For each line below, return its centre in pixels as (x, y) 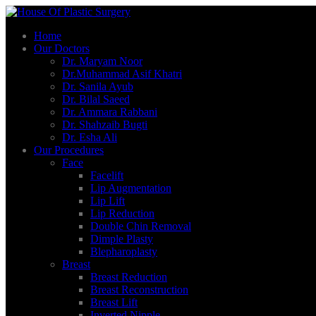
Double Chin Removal (141, 226)
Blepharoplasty (124, 251)
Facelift (107, 175)
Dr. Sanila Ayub (98, 86)
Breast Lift (114, 302)
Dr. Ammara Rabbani (110, 112)
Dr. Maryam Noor (102, 61)
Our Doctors (62, 48)
